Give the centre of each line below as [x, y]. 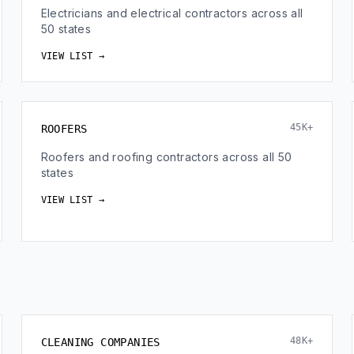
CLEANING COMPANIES [100, 342]
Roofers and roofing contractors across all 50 [166, 157]
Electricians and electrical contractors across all [172, 13]
